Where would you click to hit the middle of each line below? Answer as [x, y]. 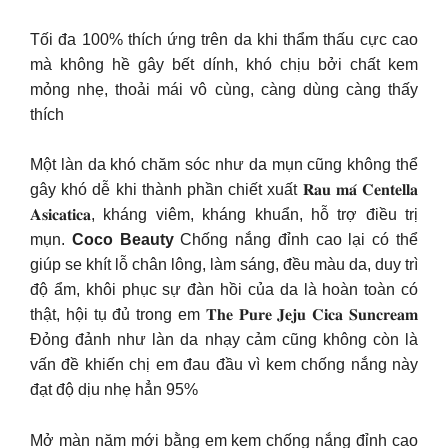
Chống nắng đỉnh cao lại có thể [296, 240]
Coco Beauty [122, 240]
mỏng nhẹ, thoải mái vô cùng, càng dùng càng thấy [224, 89]
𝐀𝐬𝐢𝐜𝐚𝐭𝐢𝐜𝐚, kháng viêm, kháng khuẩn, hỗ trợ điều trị [224, 215]
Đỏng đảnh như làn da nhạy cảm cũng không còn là [224, 340]
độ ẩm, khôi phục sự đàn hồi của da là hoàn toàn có [224, 290]
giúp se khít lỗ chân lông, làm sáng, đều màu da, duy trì [224, 265]
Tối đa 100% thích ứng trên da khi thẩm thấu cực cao [224, 39]
